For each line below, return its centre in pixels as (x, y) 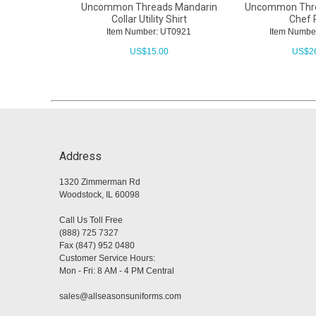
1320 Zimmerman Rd (100, 182)
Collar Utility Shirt (149, 19)
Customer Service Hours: (107, 259)
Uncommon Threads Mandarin (149, 7)
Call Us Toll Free (91, 220)
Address (80, 157)
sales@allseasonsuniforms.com (120, 297)
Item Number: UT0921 (149, 32)
